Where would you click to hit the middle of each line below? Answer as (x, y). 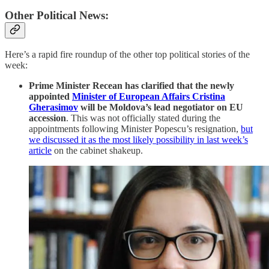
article (40, 151)
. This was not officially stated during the (143, 118)
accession (47, 118)
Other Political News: (57, 15)
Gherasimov (53, 107)
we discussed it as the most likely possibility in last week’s (138, 140)
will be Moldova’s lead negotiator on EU (161, 107)
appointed (50, 97)
